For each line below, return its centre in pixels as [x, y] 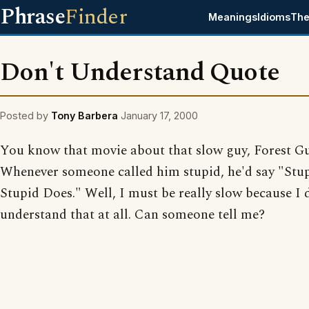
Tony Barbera [84, 116]
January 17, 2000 [159, 116]
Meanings [233, 17]
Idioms [274, 17]
